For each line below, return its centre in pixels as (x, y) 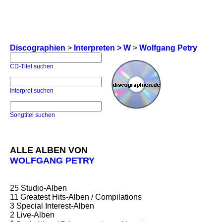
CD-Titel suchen (32, 66)
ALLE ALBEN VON (49, 150)
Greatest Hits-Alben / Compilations (80, 197)
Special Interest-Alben (54, 206)
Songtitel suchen (32, 115)
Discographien (38, 48)
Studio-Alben (43, 188)
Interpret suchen (32, 91)
